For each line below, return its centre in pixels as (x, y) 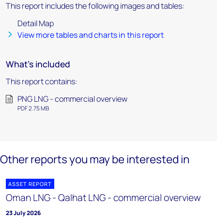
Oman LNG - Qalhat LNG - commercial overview (103, 198)
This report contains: (42, 81)
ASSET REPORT (30, 184)
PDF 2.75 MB (33, 108)
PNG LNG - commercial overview (72, 99)
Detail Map (36, 23)
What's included (38, 64)
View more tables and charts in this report (91, 35)
